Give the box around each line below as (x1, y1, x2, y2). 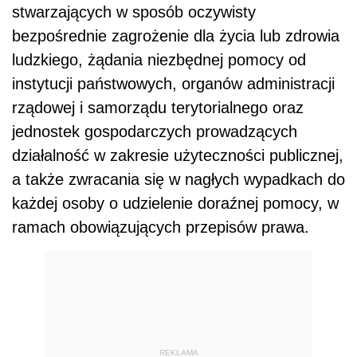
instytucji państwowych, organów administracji (12, 75, 335, 93)
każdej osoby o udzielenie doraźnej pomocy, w (12, 194, 339, 213)
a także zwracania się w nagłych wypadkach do (12, 171, 345, 189)
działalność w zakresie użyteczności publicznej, (12, 147, 343, 165)
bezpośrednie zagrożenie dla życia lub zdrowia (12, 27, 339, 45)
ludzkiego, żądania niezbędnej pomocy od (12, 51, 306, 69)
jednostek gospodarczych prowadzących (12, 123, 297, 141)
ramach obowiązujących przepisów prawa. (12, 218, 309, 237)
